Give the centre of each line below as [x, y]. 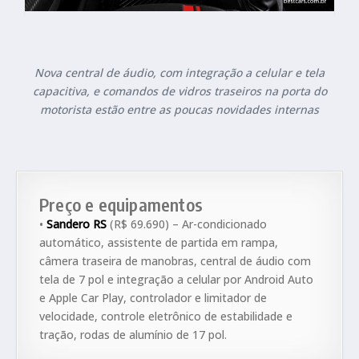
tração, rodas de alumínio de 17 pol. [133, 335]
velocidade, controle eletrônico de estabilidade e [166, 317]
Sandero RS [77, 224]
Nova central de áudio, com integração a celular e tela [179, 73]
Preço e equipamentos [121, 205]
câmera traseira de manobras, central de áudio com [175, 261]
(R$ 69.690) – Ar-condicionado [187, 224]
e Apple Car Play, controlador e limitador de [153, 298]
